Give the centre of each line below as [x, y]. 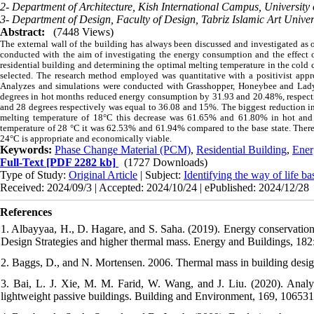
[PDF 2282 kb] [80, 162]
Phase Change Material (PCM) [123, 149]
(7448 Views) [83, 32]
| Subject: [161, 175]
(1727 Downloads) [166, 162]
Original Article [103, 175]
